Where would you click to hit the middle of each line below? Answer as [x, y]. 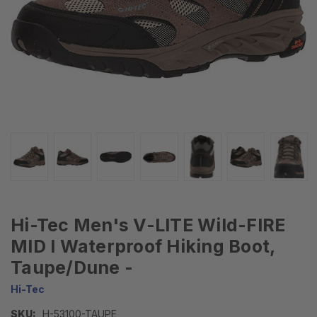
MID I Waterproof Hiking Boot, [143, 247]
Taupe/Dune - [72, 268]
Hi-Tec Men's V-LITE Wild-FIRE [148, 225]
